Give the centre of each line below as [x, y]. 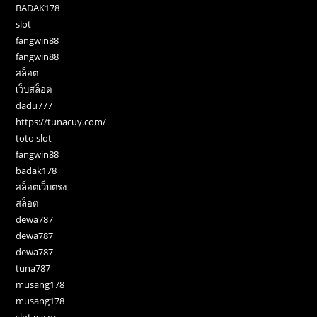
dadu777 [34, 105]
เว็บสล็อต [34, 89]
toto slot [34, 138]
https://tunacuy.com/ [61, 121]
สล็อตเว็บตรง [41, 186]
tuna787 [33, 268]
